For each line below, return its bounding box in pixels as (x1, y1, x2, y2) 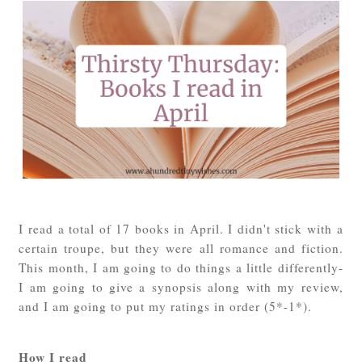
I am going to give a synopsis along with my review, (19, 278, 343, 295)
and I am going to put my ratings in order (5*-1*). (19, 297, 318, 314)
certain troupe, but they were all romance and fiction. (19, 239, 343, 256)
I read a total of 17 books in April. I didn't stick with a (19, 220, 343, 237)
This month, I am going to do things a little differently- (19, 259, 343, 276)
